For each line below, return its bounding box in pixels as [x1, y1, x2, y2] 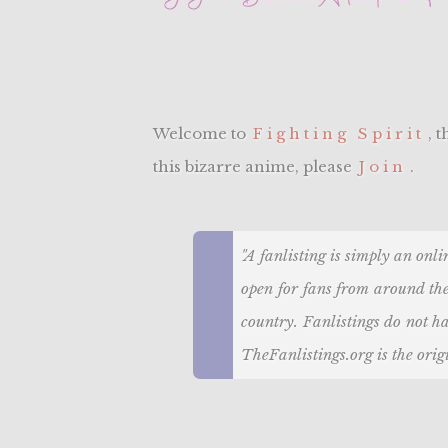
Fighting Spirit [253, 124, 426, 144]
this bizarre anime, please [153, 157, 357, 177]
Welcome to [153, 124, 251, 144]
